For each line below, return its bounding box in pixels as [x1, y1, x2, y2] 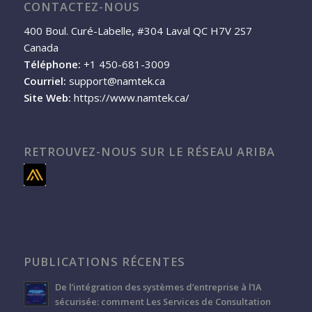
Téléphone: [23, 57, 81, 72]
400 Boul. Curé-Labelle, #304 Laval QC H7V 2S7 [23, 24, 252, 38]
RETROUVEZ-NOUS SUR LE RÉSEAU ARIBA [23, 143, 275, 159]
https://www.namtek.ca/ [73, 91, 189, 105]
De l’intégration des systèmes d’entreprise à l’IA [54, 280, 261, 293]
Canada [23, 40, 58, 55]
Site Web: [23, 91, 71, 105]
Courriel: [23, 74, 66, 88]
